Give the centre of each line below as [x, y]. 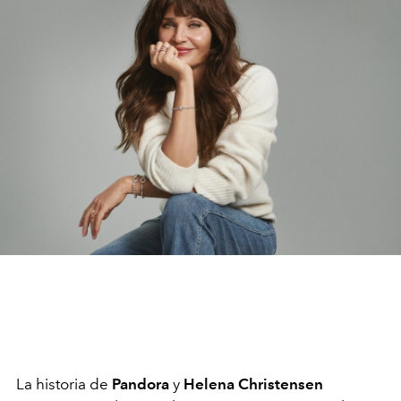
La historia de [64, 384]
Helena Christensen [253, 384]
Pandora [141, 384]
